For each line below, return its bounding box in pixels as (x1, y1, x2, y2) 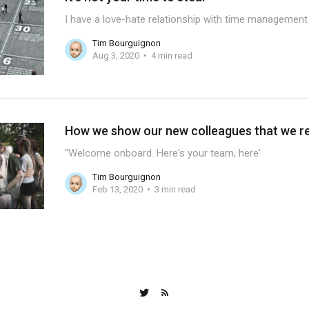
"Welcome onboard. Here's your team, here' (64, 146, 261, 159)
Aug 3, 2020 (92, 50, 139, 61)
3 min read (154, 184, 196, 195)
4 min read (150, 50, 192, 61)
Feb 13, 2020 (92, 184, 143, 195)
